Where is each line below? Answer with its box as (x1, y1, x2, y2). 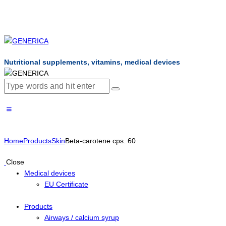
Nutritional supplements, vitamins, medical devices (4, 58, 180, 66)
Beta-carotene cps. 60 (65, 136, 136, 145)
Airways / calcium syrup (44, 213, 119, 222)
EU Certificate (44, 180, 88, 188)
